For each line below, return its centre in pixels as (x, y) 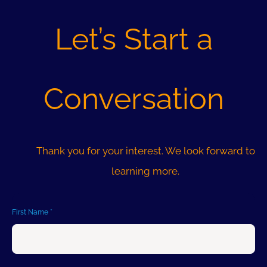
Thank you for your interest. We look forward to (145, 150)
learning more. (145, 171)
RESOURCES (41, 102)
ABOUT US (38, 63)
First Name (31, 212)
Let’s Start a (133, 39)
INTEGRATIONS (48, 24)
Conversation (133, 98)
